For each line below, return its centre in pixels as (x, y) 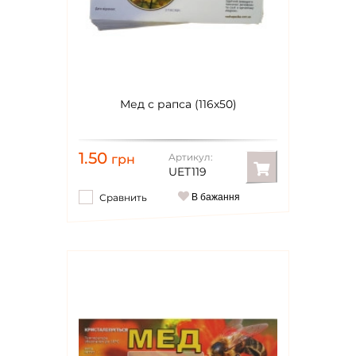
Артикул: (190, 157)
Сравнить (123, 197)
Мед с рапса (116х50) (178, 104)
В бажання (215, 197)
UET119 (187, 172)
